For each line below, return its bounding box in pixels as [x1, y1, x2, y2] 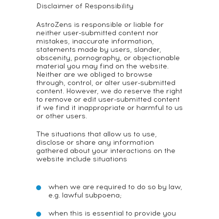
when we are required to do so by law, [48, 183, 182, 191]
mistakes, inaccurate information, [36, 37, 154, 45]
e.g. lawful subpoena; [48, 191, 122, 199]
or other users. [36, 112, 87, 120]
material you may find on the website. [36, 62, 169, 70]
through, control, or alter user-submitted [36, 79, 175, 87]
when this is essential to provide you [48, 209, 176, 218]
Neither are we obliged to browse [36, 70, 153, 79]
